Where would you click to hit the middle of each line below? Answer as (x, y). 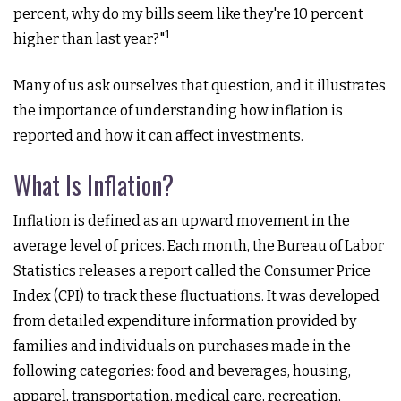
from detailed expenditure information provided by (185, 321)
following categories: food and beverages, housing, (182, 371)
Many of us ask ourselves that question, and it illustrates (200, 85)
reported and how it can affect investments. (158, 136)
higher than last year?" (89, 39)
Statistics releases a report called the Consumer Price (192, 271)
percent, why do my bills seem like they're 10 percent (188, 14)
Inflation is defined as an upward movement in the (182, 221)
